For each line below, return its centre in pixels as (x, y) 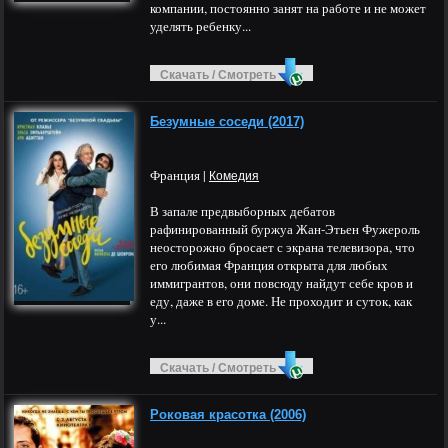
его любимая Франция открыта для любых (269, 265)
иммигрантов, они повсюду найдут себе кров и (281, 283)
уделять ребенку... (200, 26)
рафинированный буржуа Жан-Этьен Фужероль (285, 229)
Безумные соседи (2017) (227, 121)
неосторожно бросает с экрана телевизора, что (282, 247)
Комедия (234, 176)
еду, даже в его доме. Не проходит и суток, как (281, 301)
